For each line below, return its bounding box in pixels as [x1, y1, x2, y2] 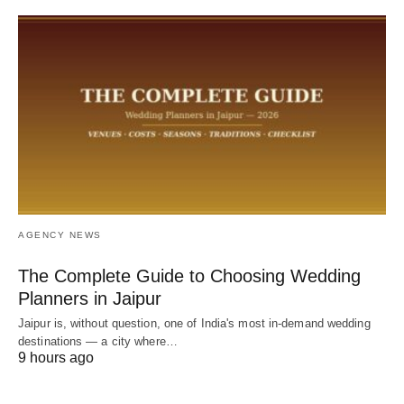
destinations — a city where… [18, 335, 178, 349]
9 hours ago [18, 350, 94, 366]
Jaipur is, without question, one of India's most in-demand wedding [18, 317, 371, 331]
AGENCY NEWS [18, 230, 102, 241]
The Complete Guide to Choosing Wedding [18, 266, 361, 287]
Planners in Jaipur [18, 289, 161, 309]
